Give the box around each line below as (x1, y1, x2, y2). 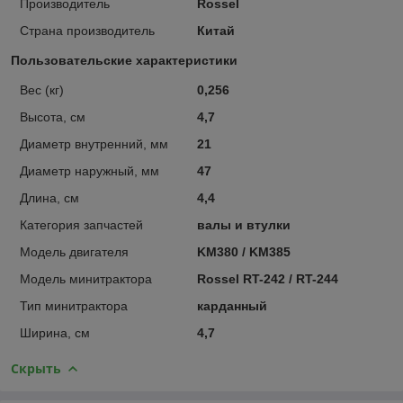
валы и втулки (196, 217, 291, 232)
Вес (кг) (20, 82, 64, 97)
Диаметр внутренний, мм (20, 136, 168, 151)
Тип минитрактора (20, 298, 128, 313)
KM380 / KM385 (196, 244, 291, 259)
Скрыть (11, 359, 61, 377)
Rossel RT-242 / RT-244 (196, 271, 338, 286)
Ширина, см (20, 325, 90, 340)
